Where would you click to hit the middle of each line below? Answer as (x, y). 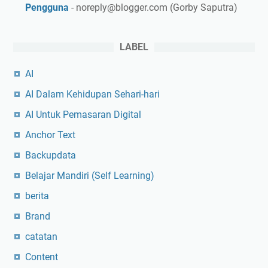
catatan (41, 236)
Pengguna (47, 7)
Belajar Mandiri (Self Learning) (90, 175)
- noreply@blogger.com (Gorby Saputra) (153, 7)
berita (37, 196)
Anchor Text (50, 135)
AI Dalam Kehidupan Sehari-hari (92, 94)
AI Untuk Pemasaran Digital (83, 114)
